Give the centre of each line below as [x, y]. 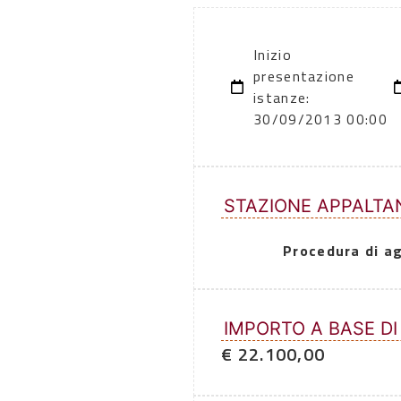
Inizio [273, 55]
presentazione [304, 77]
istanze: [282, 98]
